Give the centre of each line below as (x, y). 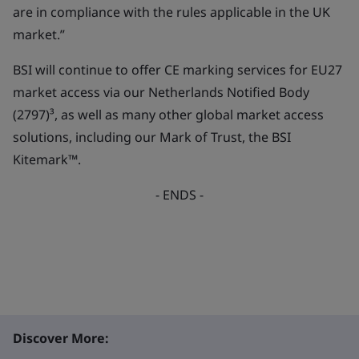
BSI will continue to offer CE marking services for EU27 (177, 70)
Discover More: (61, 338)
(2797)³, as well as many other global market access (168, 115)
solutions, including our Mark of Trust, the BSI (152, 137)
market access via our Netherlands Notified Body (161, 92)
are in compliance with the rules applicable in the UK (171, 12)
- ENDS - (179, 195)
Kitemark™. (47, 159)
